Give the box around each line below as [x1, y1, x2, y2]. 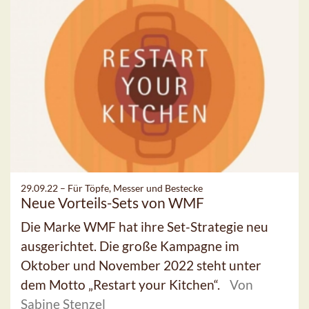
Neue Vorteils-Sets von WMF [21, 193, 204, 211]
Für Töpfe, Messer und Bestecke [68, 181, 203, 194]
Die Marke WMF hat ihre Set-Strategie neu [21, 218, 268, 235]
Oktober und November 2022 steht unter [21, 257, 261, 273]
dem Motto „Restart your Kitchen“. [21, 276, 223, 292]
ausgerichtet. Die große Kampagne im [21, 237, 239, 254]
